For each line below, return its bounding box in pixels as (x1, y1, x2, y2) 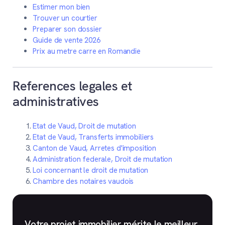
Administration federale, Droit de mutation (33, 154, 173, 164)
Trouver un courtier (33, 13, 97, 23)
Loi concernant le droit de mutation (33, 165, 149, 175)
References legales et (13, 77, 132, 95)
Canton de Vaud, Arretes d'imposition (33, 143, 157, 153)
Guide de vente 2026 (33, 35, 100, 45)
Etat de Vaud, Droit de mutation (33, 121, 136, 131)
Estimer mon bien (33, 2, 90, 12)
